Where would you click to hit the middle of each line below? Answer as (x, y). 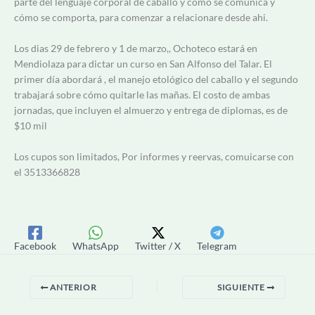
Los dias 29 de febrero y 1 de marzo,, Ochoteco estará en (136, 48)
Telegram (217, 246)
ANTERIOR (72, 288)
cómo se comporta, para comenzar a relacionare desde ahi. (141, 17)
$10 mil (31, 125)
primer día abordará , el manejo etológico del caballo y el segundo (156, 79)
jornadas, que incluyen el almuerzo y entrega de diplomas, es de (151, 110)
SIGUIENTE (242, 288)
